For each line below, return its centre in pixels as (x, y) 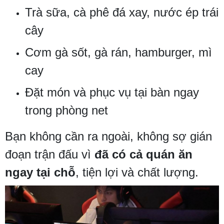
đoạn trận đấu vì (50, 154)
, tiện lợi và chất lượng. (137, 172)
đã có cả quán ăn (143, 154)
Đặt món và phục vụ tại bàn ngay (112, 92)
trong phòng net (66, 110)
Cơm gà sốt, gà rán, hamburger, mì (118, 52)
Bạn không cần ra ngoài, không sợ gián (108, 136)
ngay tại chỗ (40, 172)
